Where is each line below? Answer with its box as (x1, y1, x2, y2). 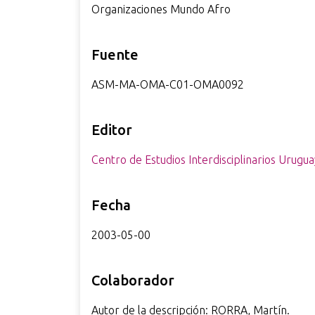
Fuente (91, 46, 139, 63)
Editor (91, 122, 132, 138)
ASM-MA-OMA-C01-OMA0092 (91, 78, 244, 91)
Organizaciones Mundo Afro (91, 3, 231, 15)
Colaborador (91, 272, 174, 288)
